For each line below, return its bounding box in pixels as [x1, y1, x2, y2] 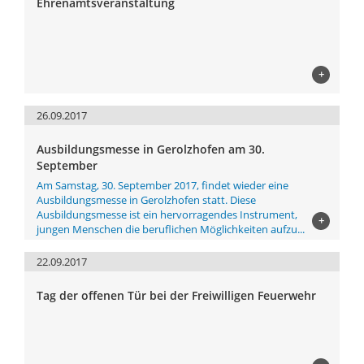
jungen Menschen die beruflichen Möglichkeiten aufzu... [37, 222, 305, 236]
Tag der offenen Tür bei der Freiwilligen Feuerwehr [37, 288, 316, 303]
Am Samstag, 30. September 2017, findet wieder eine [37, 178, 288, 193]
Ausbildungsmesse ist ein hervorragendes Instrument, [37, 207, 297, 222]
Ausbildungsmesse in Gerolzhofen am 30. [37, 141, 265, 157]
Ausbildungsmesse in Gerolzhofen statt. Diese [37, 193, 256, 207]
